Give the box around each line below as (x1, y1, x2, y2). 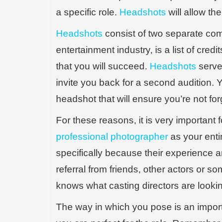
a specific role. (56, 7, 119, 17)
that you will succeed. (56, 61, 150, 71)
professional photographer (56, 131, 168, 142)
